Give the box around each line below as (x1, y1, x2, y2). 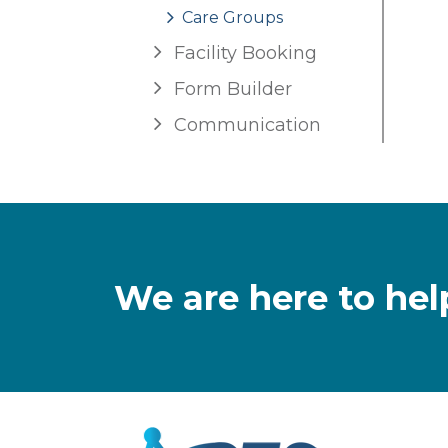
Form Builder (174, 78, 292, 101)
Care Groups (182, 8, 283, 28)
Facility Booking (174, 42, 317, 65)
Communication (174, 114, 321, 137)
